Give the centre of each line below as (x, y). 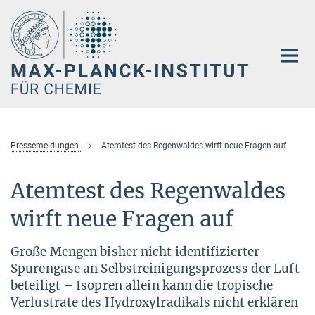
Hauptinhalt (33, 13)
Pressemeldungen (45, 145)
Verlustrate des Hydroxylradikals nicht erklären (154, 302)
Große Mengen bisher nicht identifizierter (135, 251)
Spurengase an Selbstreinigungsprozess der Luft (155, 268)
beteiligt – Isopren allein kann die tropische (142, 285)
